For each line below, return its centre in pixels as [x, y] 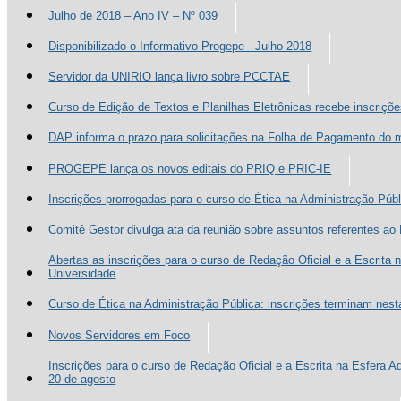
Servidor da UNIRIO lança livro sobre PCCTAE [170, 77]
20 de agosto [82, 379]
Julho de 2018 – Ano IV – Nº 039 [133, 15]
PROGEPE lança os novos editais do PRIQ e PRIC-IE [190, 168]
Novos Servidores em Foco [119, 335]
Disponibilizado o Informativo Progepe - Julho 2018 [180, 46]
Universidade [82, 274]
